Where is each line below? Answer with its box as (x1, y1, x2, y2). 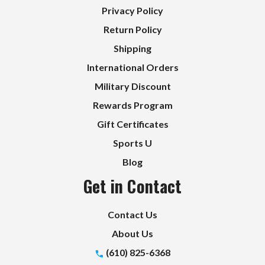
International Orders (86, 62, 179, 73)
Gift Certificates (96, 118, 169, 130)
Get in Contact (83, 174, 182, 199)
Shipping (114, 43, 151, 54)
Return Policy (103, 24, 162, 35)
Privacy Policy (102, 5, 163, 17)
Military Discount (94, 80, 171, 92)
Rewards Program (92, 99, 173, 111)
